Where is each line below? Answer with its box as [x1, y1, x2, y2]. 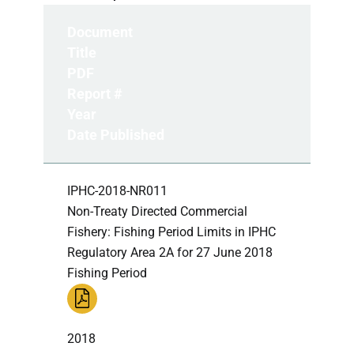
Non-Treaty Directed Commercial [67, 203, 247, 219]
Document [67, 23, 133, 40]
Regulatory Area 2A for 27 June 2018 [67, 244, 273, 260]
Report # [67, 85, 122, 102]
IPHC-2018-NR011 [67, 183, 168, 198]
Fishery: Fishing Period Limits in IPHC [67, 224, 276, 239]
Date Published [67, 126, 164, 143]
